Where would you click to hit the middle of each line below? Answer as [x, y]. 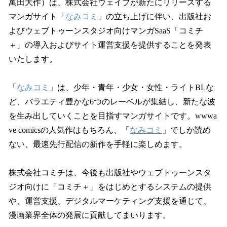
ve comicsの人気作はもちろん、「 [69, 130]
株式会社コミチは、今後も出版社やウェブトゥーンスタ [110, 172]
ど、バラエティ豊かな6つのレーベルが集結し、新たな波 [112, 101]
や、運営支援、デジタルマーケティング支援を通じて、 [110, 201]
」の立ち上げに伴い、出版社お [155, 16]
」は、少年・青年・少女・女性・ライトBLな [131, 87]
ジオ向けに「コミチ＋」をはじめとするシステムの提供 [110, 186]
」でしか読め [186, 130]
